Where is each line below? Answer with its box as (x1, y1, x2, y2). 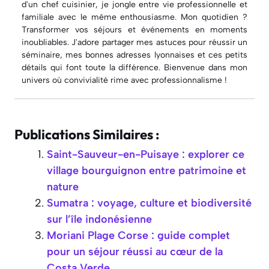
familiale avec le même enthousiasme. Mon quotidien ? (22, 12, 247, 23)
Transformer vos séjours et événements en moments (22, 25, 247, 35)
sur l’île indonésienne (47, 213, 152, 226)
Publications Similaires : (14, 125, 160, 144)
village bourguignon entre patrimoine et (47, 164, 246, 178)
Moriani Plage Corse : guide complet (47, 229, 230, 243)
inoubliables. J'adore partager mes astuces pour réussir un (22, 37, 247, 48)
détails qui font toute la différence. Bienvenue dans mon (22, 62, 247, 73)
